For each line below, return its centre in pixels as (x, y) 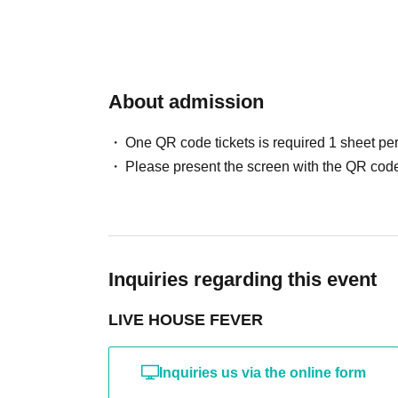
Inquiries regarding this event (243, 279)
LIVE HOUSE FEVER (186, 319)
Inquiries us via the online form (263, 372)
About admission (186, 101)
